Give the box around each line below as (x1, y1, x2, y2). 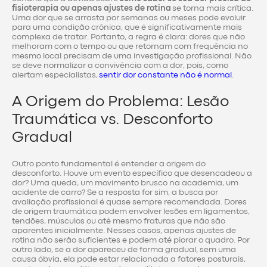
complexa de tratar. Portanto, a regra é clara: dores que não (12, 33, 245, 41)
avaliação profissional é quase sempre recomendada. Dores (12, 198, 247, 206)
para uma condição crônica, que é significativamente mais (12, 24, 242, 32)
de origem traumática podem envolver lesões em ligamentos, (12, 208, 250, 216)
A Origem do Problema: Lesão (12, 95, 229, 108)
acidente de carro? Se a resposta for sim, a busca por (12, 189, 218, 197)
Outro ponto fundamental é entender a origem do (12, 160, 206, 168)
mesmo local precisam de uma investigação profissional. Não (12, 52, 252, 60)
